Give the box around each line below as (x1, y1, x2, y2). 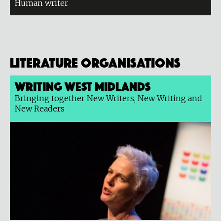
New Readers (15, 104, 65, 113)
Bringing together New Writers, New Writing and (15, 93, 202, 103)
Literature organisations (10, 54, 181, 68)
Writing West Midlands (15, 79, 150, 91)
